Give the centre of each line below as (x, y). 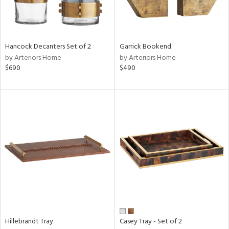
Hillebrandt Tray (29, 222)
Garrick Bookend (145, 47)
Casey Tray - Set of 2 (151, 222)
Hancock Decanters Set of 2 (48, 47)
